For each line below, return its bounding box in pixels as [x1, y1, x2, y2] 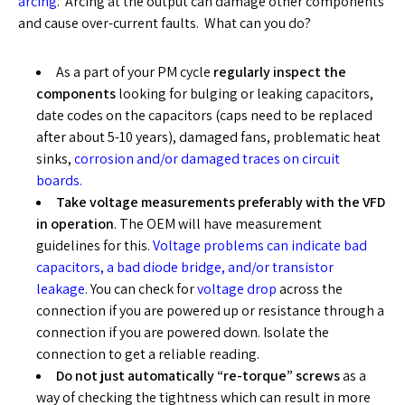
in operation [36, 214, 114, 233]
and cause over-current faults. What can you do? [18, 14, 311, 33]
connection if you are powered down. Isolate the [36, 323, 329, 342]
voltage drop [197, 279, 277, 298]
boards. [36, 171, 82, 190]
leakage [36, 279, 85, 298]
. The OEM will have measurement [114, 214, 322, 233]
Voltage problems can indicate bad [150, 236, 367, 255]
